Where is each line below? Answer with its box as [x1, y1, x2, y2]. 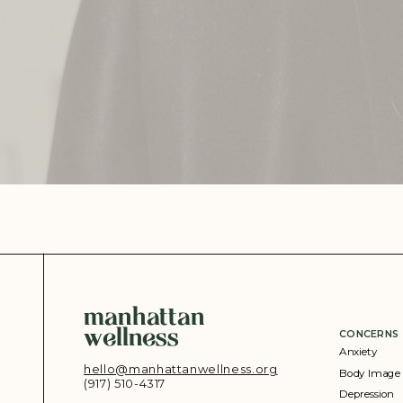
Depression [339, 387, 395, 400]
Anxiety [339, 345, 378, 359]
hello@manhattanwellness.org [84, 362, 278, 376]
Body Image [339, 365, 400, 380]
